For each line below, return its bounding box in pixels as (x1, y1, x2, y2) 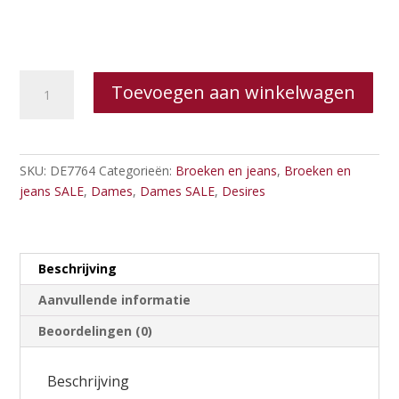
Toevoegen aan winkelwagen (110, 80, 355, 105)
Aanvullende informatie (38, 291, 191, 309)
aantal (19, 153, 55, 171)
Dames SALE (140, 183, 216, 200)
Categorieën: (99, 162, 176, 180)
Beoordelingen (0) (38, 322, 153, 340)
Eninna (19, 133, 58, 151)
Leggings (19, 112, 71, 130)
